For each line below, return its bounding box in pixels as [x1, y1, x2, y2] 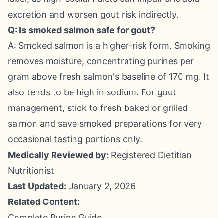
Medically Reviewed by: [8, 150, 109, 160]
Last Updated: [8, 181, 66, 191]
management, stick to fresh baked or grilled [8, 103, 188, 113]
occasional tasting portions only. [8, 134, 142, 144]
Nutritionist [8, 165, 54, 176]
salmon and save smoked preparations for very [8, 118, 202, 128]
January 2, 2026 [66, 181, 136, 191]
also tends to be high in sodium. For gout [8, 87, 176, 97]
